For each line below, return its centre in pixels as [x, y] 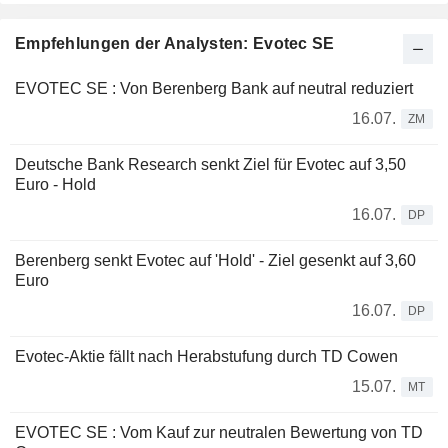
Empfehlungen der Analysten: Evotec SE [175, 44]
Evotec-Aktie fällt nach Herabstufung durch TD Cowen [206, 357]
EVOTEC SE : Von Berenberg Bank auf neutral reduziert [214, 89]
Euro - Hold [55, 185]
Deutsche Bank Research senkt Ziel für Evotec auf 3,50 [210, 165]
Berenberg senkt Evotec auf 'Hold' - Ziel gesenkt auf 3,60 [215, 261]
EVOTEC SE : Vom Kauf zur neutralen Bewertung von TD [219, 433]
